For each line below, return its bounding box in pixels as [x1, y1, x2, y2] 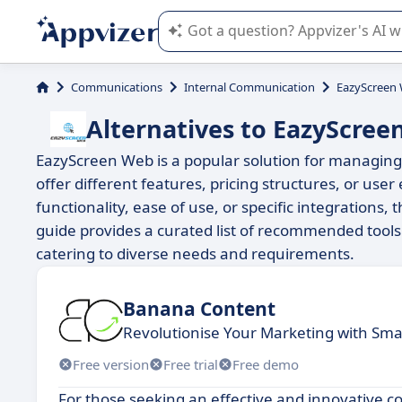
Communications [71, 79, 162, 95]
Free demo [232, 354, 299, 373]
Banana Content [123, 295, 275, 321]
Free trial [163, 354, 218, 373]
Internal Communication [184, 79, 315, 95]
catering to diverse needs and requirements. [36, 243, 354, 264]
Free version [73, 354, 149, 373]
